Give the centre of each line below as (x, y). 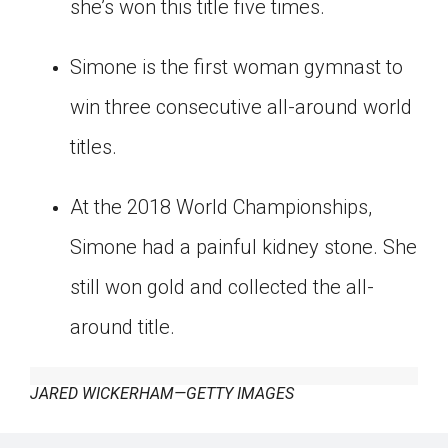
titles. (93, 146)
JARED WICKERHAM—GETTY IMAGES (162, 393)
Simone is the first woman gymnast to (236, 66)
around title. (122, 326)
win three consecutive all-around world (241, 106)
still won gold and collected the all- (222, 286)
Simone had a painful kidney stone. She (243, 246)
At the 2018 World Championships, (221, 206)
